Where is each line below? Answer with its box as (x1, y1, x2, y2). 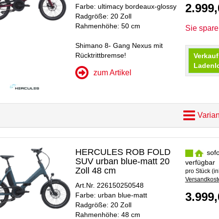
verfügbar (185, 158, 215, 166)
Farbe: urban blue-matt (75, 191, 148, 199)
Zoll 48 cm (75, 166, 116, 175)
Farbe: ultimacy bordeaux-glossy (75, 2, 177, 10)
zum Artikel (93, 68, 132, 77)
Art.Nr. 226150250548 (75, 181, 144, 189)
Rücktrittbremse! (75, 51, 127, 59)
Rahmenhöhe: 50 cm (75, 22, 141, 30)
